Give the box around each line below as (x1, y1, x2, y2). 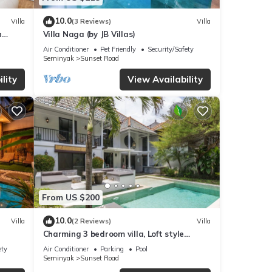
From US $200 (41, 192, 100, 203)
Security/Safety (147, 44, 194, 53)
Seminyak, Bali (42, 239, 100, 250)
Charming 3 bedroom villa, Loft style (42, 228, 185, 239)
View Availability (127, 73, 203, 85)
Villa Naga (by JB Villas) (42, 29, 135, 39)
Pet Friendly (100, 44, 136, 53)
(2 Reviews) (71, 217, 111, 226)
